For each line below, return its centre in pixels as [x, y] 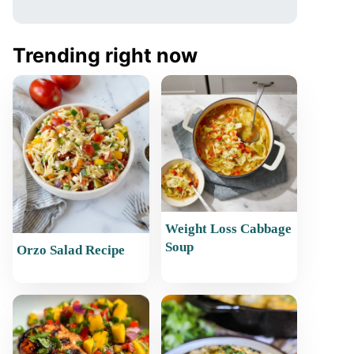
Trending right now [105, 55]
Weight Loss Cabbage [228, 228]
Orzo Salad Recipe [71, 250]
